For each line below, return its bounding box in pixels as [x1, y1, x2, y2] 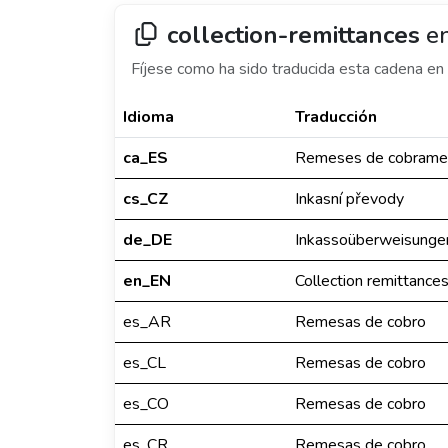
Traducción [295, 106, 377, 128]
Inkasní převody [295, 188, 404, 210]
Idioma [123, 106, 174, 128]
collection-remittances [167, 19, 420, 51]
